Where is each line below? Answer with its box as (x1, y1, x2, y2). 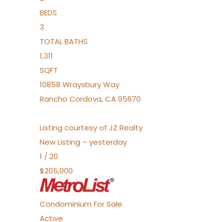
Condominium (40, 199, 92, 209)
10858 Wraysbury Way (40, 79, 119, 90)
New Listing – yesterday (40, 137, 127, 147)
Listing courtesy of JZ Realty (40, 122, 143, 133)
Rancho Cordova (40, 94, 102, 104)
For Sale (94, 199, 122, 209)
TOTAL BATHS (40, 36, 88, 47)
